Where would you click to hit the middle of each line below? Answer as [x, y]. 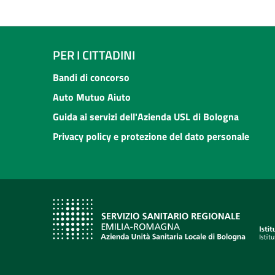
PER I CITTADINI [94, 55]
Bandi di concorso [91, 77]
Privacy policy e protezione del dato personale [151, 136]
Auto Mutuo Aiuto [92, 97]
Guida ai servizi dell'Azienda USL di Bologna [146, 116]
